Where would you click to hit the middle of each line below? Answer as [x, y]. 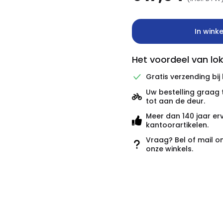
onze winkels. [169, 149]
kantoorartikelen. [177, 125]
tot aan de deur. [175, 101]
